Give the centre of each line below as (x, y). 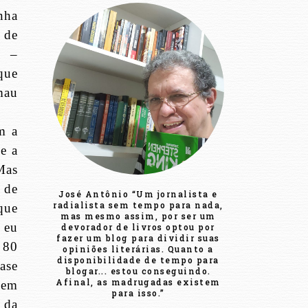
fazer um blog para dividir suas (138, 238)
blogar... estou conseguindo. (138, 271)
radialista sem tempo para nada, (138, 205)
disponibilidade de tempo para (138, 260)
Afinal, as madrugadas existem (138, 282)
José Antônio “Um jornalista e (138, 194)
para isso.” (138, 293)
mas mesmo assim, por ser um (138, 216)
